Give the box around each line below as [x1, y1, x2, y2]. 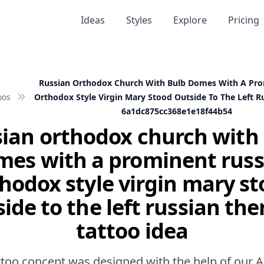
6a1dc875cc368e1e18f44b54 [121, 105, 232, 117]
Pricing [227, 14, 259, 27]
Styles [126, 14, 152, 27]
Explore [173, 14, 207, 27]
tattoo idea [75, 216, 189, 245]
